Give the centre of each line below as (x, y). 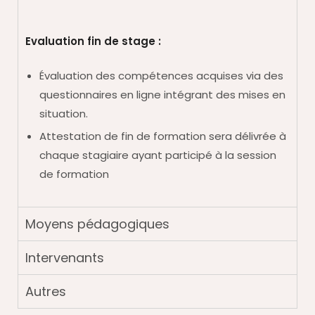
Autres (46, 291)
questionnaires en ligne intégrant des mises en (162, 95)
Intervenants (65, 257)
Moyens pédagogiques (97, 224)
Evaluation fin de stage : (93, 41)
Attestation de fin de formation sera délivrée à (163, 136)
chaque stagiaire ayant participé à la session (158, 155)
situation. (64, 114)
